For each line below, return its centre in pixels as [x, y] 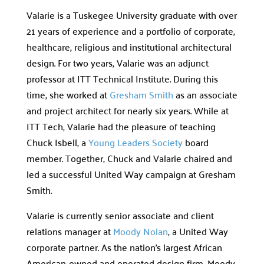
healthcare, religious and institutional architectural [129, 47]
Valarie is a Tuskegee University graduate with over [131, 15]
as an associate [205, 94]
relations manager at [70, 231]
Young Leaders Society [135, 142]
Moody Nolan [140, 231]
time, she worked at [68, 94]
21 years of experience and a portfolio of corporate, [131, 31]
